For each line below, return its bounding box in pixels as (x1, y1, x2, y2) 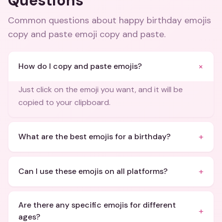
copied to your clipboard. (18, 97, 111, 108)
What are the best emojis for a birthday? (18, 131, 170, 142)
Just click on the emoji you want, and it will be (18, 84, 183, 95)
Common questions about (8, 14, 119, 26)
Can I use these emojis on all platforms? (18, 166, 167, 176)
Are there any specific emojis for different (18, 200, 176, 210)
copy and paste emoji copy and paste (8, 28, 164, 40)
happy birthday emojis (119, 14, 211, 26)
